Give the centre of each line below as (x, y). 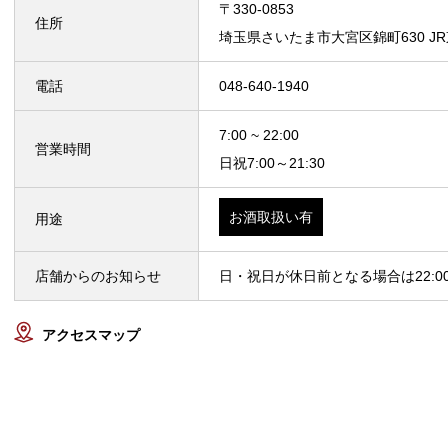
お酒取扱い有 (271, 217)
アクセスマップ (91, 335)
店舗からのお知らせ (98, 276)
